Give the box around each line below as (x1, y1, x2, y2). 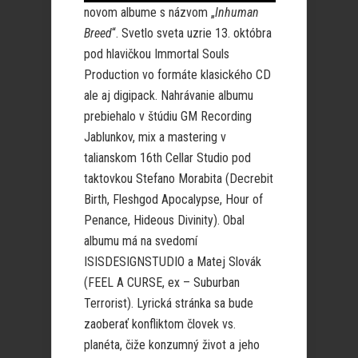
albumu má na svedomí (84, 233, 197, 249)
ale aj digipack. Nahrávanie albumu (84, 88, 253, 103)
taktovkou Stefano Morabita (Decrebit (84, 171, 273, 186)
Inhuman (215, 5, 259, 20)
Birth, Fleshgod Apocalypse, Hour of (84, 192, 263, 207)
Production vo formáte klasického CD (84, 67, 271, 82)
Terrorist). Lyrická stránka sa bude (84, 296, 253, 311)
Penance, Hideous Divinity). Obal (84, 213, 245, 228)
